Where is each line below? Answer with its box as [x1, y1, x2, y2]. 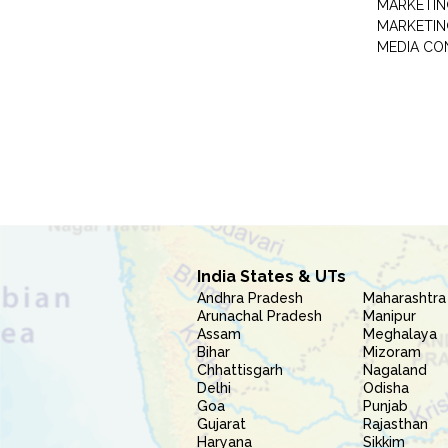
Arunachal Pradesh [197, 308, 322, 324]
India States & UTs [197, 267, 346, 286]
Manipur [363, 308, 417, 324]
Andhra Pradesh [197, 290, 303, 306]
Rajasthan [363, 416, 429, 432]
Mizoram [363, 344, 422, 360]
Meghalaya [363, 326, 438, 342]
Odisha [363, 380, 410, 396]
